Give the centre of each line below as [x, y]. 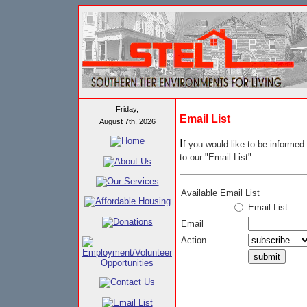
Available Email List [220, 193]
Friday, [127, 109]
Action [194, 240]
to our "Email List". [217, 157]
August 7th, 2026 [127, 121]
